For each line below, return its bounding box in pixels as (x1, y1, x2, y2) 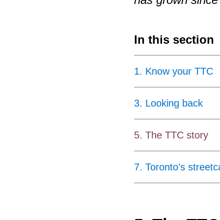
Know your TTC (145, 65, 213, 77)
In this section (134, 32, 214, 46)
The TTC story (145, 129, 208, 140)
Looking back (145, 97, 203, 109)
